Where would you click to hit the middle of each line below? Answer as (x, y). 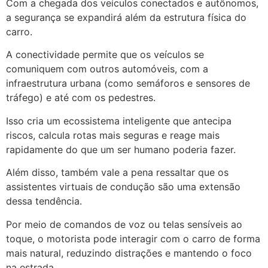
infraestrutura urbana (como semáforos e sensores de (128, 83)
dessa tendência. (44, 201)
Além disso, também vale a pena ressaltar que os (117, 173)
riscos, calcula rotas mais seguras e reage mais (113, 135)
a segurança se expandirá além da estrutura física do (126, 17)
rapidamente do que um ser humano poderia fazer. (121, 149)
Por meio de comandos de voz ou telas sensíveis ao (124, 224)
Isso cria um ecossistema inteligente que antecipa (119, 121)
